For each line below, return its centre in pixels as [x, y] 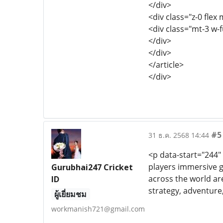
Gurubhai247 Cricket [92, 167]
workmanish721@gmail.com [98, 209]
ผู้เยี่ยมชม [71, 194]
